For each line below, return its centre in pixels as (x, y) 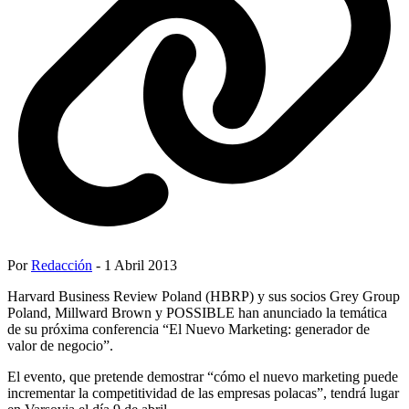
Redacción (62, 265)
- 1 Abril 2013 (135, 265)
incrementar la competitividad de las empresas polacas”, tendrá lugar (203, 393)
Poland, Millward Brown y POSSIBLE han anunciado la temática (197, 312)
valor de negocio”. (60, 345)
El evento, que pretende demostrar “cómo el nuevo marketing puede (203, 376)
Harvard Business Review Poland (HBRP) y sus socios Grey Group (204, 296)
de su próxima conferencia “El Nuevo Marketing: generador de (189, 329)
